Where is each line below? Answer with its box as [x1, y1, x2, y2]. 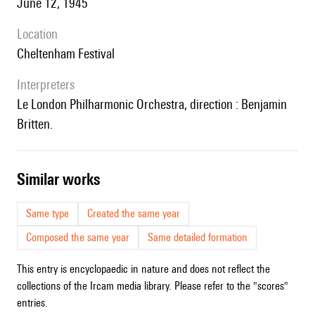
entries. [17, 296, 48, 310]
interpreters [20, 77, 75, 93]
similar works [25, 169, 100, 189]
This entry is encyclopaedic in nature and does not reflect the [17, 262, 270, 276]
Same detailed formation [148, 231, 247, 245]
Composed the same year [26, 231, 129, 245]
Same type [26, 207, 69, 221]
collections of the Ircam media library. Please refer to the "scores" [17, 279, 288, 293]
